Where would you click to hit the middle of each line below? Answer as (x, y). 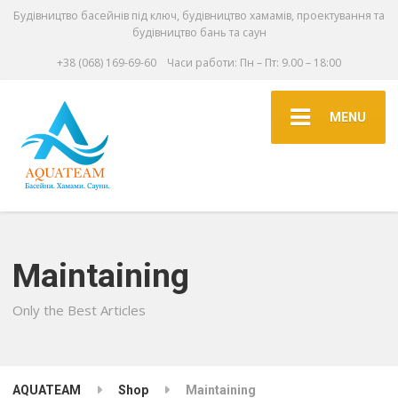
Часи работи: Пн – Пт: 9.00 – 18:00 (255, 62)
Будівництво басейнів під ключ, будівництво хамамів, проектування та (199, 16)
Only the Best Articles (80, 310)
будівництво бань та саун (199, 33)
